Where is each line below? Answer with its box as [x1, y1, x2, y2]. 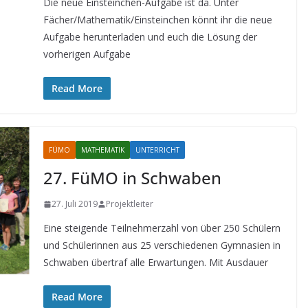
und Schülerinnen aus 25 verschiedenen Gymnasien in [43, 239, 280, 252]
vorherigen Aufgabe [43, 47, 131, 60]
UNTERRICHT [135, 145, 179, 155]
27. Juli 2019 [51, 198, 98, 210]
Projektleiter [105, 198, 153, 210]
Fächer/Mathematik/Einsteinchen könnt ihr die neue [43, 13, 272, 26]
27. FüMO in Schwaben [43, 166, 221, 189]
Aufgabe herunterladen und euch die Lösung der [43, 30, 257, 43]
